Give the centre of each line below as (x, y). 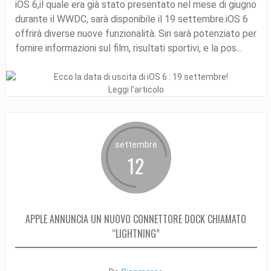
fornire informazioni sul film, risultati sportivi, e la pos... (128, 48)
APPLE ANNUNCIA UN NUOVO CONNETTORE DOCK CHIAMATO (136, 219)
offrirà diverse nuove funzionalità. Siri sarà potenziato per (135, 33)
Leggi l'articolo (136, 89)
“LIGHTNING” (136, 233)
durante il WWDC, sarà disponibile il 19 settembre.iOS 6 (131, 19)
